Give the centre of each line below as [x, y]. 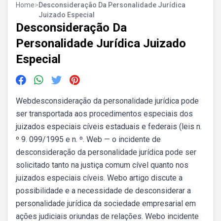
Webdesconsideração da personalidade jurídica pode [107, 101]
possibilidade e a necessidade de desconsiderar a [103, 191]
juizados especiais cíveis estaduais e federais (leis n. [109, 127]
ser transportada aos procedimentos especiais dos [104, 114]
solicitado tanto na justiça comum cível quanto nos [102, 165]
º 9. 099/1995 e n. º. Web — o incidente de [88, 139]
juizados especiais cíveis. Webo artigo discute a [99, 178]
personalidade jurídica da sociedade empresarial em [106, 203]
